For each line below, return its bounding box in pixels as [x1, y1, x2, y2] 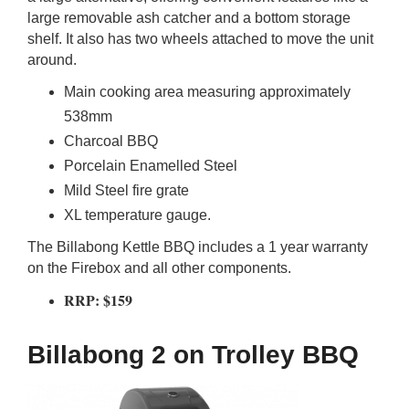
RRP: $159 [64, 289, 132, 310]
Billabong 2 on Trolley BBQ [27, 341, 359, 369]
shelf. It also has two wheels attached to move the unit [27, 31, 373, 47]
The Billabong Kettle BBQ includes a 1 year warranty [27, 239, 368, 255]
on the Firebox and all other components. [27, 260, 291, 276]
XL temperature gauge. [64, 207, 211, 223]
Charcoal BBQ [64, 133, 158, 149]
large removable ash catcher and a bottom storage [27, 10, 351, 26]
